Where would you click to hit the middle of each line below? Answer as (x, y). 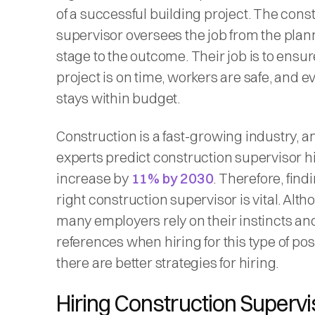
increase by (94, 178)
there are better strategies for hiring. (168, 262)
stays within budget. (120, 98)
